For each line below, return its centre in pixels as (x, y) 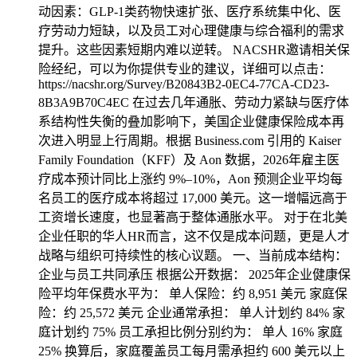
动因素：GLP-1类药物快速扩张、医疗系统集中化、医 (190, 12)
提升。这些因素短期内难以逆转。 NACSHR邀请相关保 (194, 50)
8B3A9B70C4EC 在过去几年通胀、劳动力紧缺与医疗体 (194, 102)
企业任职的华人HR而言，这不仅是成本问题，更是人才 (194, 236)
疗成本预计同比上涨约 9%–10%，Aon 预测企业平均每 (190, 179)
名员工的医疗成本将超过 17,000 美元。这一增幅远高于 (193, 198)
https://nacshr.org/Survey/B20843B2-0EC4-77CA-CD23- (184, 84)
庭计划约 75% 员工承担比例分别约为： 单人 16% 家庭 (190, 332)
